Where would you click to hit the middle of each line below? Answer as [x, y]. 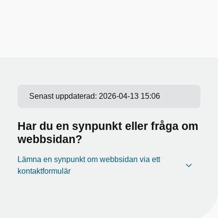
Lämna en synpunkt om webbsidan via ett [89, 159]
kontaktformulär [44, 171]
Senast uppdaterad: [64, 96]
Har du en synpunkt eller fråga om [108, 126]
